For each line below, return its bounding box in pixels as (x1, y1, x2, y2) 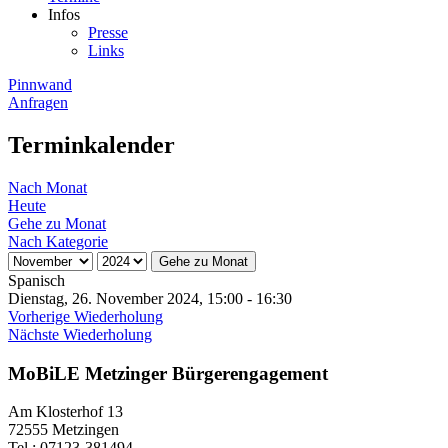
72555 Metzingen (8, 421, 119, 439)
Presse (88, 24, 128, 41)
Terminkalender (8, 131, 175, 158)
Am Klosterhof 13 (8, 403, 123, 421)
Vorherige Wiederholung (8, 307, 163, 325)
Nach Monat (8, 178, 87, 196)
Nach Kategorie (8, 232, 108, 250)
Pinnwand (8, 76, 72, 93)
